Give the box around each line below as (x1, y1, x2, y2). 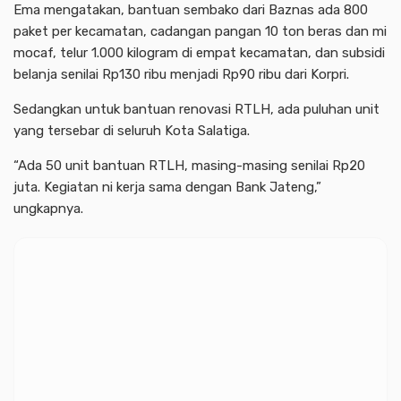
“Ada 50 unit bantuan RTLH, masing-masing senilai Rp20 (13, 157, 365, 174)
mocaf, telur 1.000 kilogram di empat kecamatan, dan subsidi (13, 44, 385, 61)
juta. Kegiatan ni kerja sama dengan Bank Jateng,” (13, 178, 321, 195)
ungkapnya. (13, 200, 83, 217)
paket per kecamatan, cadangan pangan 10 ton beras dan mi (13, 22, 387, 39)
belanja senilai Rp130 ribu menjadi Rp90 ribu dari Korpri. (13, 65, 349, 82)
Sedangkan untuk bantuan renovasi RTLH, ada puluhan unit (13, 100, 380, 117)
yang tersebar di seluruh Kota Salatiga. (13, 122, 250, 139)
